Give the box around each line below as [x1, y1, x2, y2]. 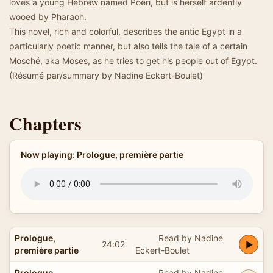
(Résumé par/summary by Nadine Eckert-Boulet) [9, 70, 203, 80]
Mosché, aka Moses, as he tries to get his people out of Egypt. [9, 55, 257, 66]
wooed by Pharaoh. [9, 12, 87, 22]
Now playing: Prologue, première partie [20, 149, 183, 160]
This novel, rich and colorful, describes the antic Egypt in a [9, 26, 242, 37]
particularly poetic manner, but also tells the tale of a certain [9, 41, 247, 51]
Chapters [9, 110, 82, 136]
